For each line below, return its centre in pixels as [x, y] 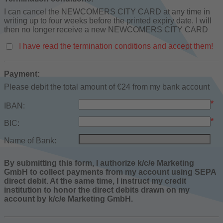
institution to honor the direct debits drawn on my [97, 190]
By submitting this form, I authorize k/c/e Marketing [99, 163]
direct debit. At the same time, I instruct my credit [95, 181]
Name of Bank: [30, 141]
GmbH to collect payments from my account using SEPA [110, 172]
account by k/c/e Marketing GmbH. [68, 199]
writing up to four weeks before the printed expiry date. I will [108, 20]
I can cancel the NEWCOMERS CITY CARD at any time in [107, 11]
